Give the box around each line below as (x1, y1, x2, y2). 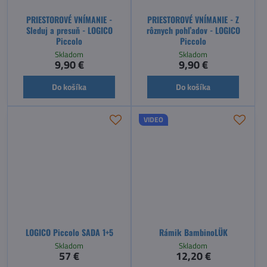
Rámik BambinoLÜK (159, 225, 228, 238)
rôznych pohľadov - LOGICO (146, 23, 240, 36)
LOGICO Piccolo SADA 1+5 (25, 225, 113, 238)
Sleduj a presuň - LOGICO (26, 23, 113, 36)
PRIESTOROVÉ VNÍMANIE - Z (147, 13, 239, 26)
